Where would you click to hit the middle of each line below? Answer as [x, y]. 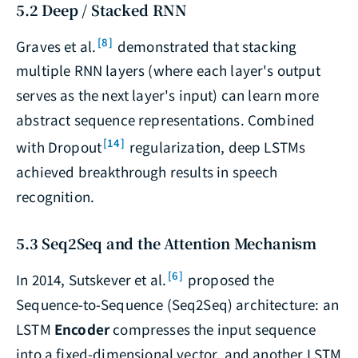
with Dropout [59, 147]
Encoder [82, 328]
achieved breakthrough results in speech [147, 172]
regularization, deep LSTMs [216, 147]
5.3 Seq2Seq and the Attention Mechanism [166, 243]
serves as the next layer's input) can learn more [168, 95]
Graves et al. [56, 46]
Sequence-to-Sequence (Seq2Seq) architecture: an [177, 304]
